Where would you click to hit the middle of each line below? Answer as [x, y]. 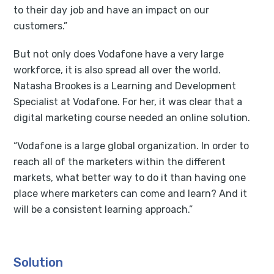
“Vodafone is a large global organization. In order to [131, 146]
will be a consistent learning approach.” [103, 209]
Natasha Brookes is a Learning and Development [125, 86]
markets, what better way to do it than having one [130, 177]
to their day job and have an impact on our [112, 10]
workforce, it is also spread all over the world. [117, 70]
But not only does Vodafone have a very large [119, 54]
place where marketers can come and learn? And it [131, 193]
